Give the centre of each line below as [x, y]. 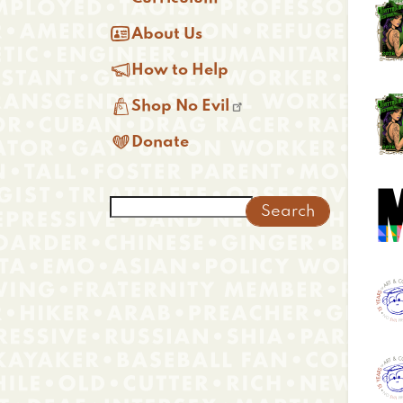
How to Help [180, 70]
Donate [160, 142]
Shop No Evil [180, 106]
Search [141, 205]
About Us [167, 34]
